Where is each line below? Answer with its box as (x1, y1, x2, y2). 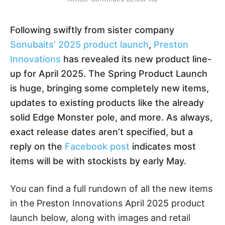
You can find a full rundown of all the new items (10, 183, 212, 194)
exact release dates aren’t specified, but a (10, 127, 193, 138)
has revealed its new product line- (61, 54, 211, 65)
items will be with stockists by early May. (10, 156, 186, 167)
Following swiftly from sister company (10, 25, 174, 36)
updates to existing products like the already (10, 97, 204, 108)
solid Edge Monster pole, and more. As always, (10, 112, 212, 123)
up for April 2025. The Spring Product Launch (10, 68, 207, 79)
